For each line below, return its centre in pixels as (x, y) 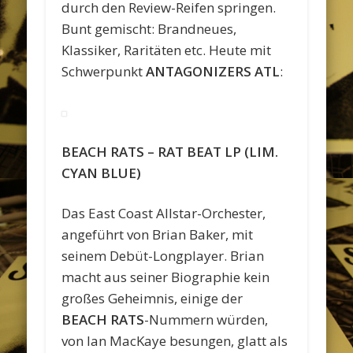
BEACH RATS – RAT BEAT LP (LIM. (170, 151)
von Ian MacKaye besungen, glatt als (175, 340)
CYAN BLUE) (102, 173)
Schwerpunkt (104, 71)
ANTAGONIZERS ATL (213, 71)
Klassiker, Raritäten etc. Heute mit (167, 50)
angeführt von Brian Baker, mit (158, 234)
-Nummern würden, (206, 319)
